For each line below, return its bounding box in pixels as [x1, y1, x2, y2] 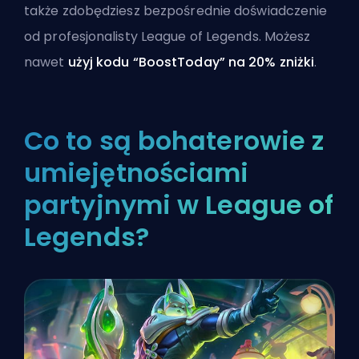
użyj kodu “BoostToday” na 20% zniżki [67, 53, 315, 72]
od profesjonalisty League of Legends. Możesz [24, 27, 311, 46]
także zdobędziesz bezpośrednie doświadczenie [24, 2, 328, 21]
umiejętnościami [24, 155, 249, 192]
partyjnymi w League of [24, 187, 334, 224]
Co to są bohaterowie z [24, 123, 325, 159]
